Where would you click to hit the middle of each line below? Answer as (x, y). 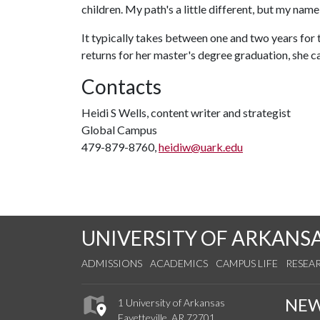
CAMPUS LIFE (247, 263)
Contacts (121, 86)
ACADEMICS (179, 263)
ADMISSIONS (112, 263)
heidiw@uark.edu (201, 146)
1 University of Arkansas (171, 302)
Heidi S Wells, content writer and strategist (186, 112)
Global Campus (119, 129)
